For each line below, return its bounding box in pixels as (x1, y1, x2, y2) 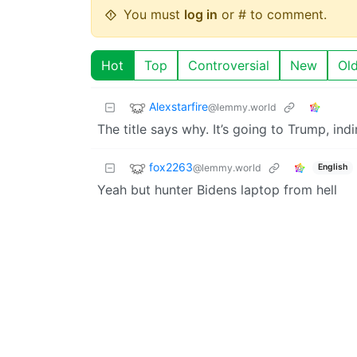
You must (124, 6, 184, 22)
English (317, 162, 347, 173)
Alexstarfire (149, 100, 208, 114)
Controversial (188, 57, 269, 73)
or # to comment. (218, 6, 327, 22)
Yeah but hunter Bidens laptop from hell (97, 181, 337, 198)
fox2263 (149, 160, 193, 175)
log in (184, 6, 218, 22)
